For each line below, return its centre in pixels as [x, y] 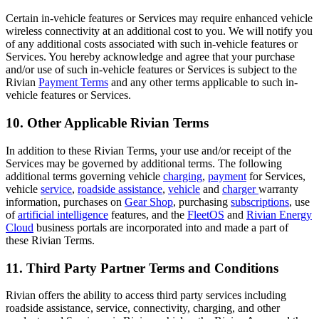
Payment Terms [73, 83]
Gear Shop [149, 202]
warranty [278, 189]
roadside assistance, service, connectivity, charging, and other [143, 308]
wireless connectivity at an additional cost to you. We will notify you [159, 31]
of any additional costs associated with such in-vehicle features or [152, 44]
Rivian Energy [279, 214]
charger [240, 189]
